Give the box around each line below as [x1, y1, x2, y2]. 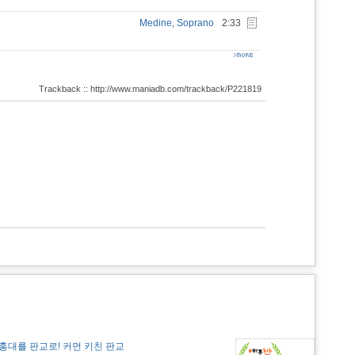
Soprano [177, 17, 214, 29]
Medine [139, 17, 172, 29]
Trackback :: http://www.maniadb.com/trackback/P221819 [39, 84, 261, 94]
